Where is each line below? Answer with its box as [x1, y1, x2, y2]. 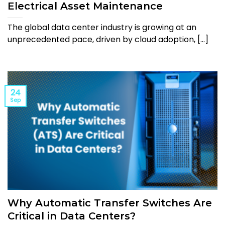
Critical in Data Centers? [8, 210, 136, 222]
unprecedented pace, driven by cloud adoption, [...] [8, 34, 208, 45]
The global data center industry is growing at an [8, 22, 196, 33]
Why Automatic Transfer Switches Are [8, 197, 212, 209]
